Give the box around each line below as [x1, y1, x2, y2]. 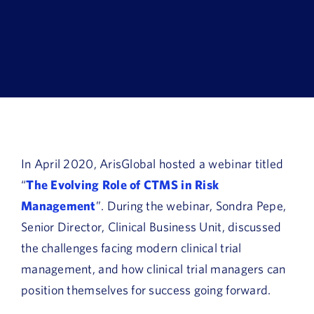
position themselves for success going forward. [21, 282, 271, 297]
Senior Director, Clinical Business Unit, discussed [21, 219, 282, 234]
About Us [19, 41, 69, 56]
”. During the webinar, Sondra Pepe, [95, 198, 287, 213]
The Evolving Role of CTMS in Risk [26, 177, 219, 192]
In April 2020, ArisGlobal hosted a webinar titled [21, 156, 284, 171]
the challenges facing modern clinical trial [21, 240, 242, 255]
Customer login [19, 76, 100, 92]
